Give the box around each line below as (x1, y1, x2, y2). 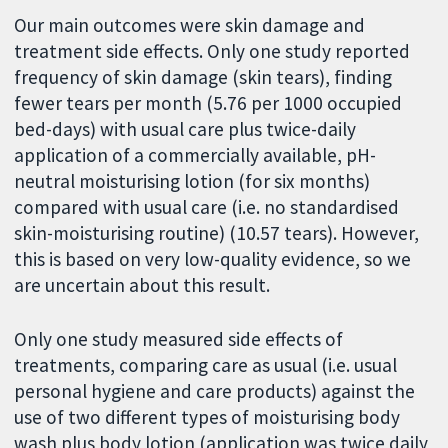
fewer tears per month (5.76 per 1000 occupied (14, 90, 403, 115)
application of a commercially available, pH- (14, 142, 377, 167)
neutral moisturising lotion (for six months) (14, 168, 371, 193)
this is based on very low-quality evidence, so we (14, 246, 412, 271)
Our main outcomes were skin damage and (14, 12, 366, 37)
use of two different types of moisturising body (14, 405, 401, 430)
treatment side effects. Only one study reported (14, 38, 411, 63)
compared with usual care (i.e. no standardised (14, 194, 400, 219)
